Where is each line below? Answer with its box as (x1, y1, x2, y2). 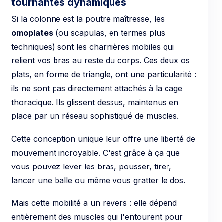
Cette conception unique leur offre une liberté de (11, 133, 195, 144)
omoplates (11, 28, 53, 38)
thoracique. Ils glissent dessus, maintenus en (11, 97, 178, 108)
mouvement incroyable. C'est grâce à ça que (11, 147, 180, 158)
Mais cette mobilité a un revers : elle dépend (11, 198, 177, 208)
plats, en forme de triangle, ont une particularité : (11, 69, 196, 80)
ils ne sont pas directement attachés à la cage (11, 83, 182, 94)
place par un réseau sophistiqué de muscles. (11, 111, 179, 121)
